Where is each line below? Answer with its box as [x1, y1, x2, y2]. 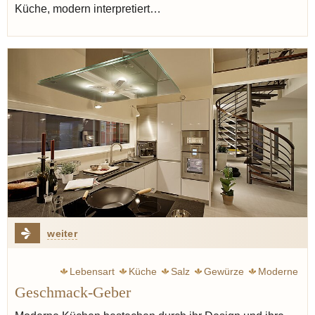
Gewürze [204, 265, 244, 277]
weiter [47, 227, 77, 239]
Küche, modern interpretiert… [15, 3, 161, 15]
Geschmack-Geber [15, 283, 131, 301]
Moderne [258, 265, 298, 277]
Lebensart [70, 265, 115, 277]
